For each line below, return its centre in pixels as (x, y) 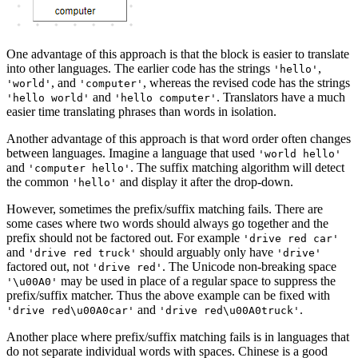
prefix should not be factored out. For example (125, 238)
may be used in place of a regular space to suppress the (197, 281)
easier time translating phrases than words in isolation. (141, 112)
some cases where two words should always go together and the (167, 224)
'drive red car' (291, 239)
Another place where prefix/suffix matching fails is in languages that (178, 337)
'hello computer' (165, 98)
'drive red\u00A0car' (70, 311)
